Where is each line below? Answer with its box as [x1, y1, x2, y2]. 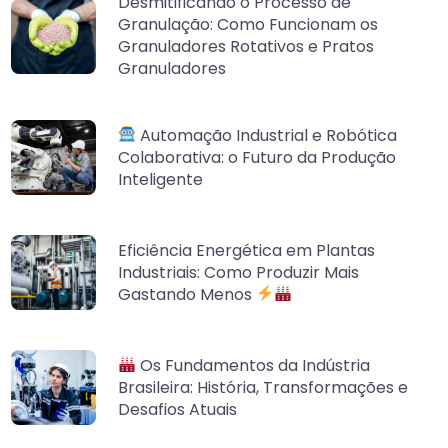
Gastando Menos [117, 282, 256, 306]
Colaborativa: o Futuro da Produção [117, 145, 396, 169]
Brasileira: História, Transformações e [117, 375, 408, 399]
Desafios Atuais [117, 397, 237, 421]
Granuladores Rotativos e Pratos [117, 35, 374, 58]
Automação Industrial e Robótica [135, 123, 397, 147]
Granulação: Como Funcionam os [117, 13, 378, 36]
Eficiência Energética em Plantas [117, 238, 375, 262]
